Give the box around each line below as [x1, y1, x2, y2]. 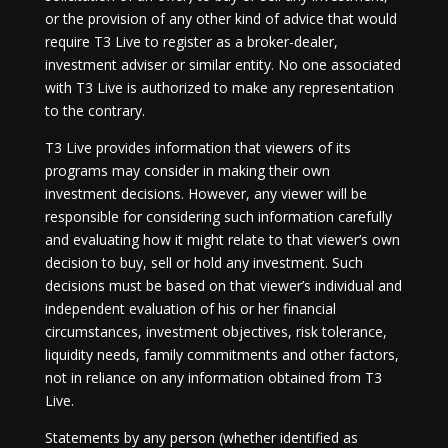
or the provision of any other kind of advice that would [44, 9, 397, 28]
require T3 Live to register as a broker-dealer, [44, 32, 338, 51]
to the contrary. [44, 101, 145, 120]
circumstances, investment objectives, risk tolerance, [44, 322, 387, 341]
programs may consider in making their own [44, 161, 330, 180]
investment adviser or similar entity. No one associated [44, 55, 401, 74]
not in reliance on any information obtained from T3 [44, 368, 382, 387]
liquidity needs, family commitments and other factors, [44, 345, 399, 364]
